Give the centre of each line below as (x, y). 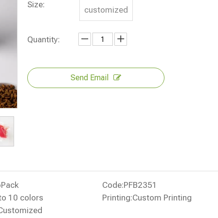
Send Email (90, 78)
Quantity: (44, 39)
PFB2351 (140, 185)
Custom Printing (162, 198)
